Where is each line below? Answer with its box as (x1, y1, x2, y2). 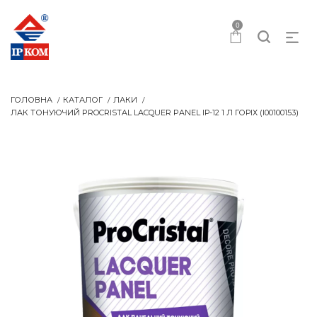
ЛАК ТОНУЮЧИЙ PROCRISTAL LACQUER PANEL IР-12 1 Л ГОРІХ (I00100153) (11, 108, 299, 117)
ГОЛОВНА (11, 95, 52, 105)
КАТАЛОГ (63, 95, 103, 105)
